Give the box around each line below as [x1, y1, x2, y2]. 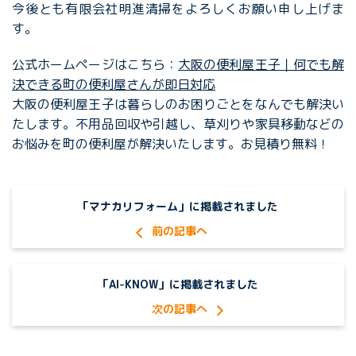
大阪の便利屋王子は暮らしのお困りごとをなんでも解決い [12, 95, 344, 113]
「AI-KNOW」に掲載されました [98, 277, 258, 292]
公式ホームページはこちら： [12, 56, 179, 73]
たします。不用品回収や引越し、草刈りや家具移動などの [12, 115, 344, 133]
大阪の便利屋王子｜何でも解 [178, 56, 345, 73]
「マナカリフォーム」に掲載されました [78, 199, 278, 214]
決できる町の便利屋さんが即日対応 [12, 75, 215, 93]
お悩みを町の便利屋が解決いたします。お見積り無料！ [12, 135, 330, 153]
